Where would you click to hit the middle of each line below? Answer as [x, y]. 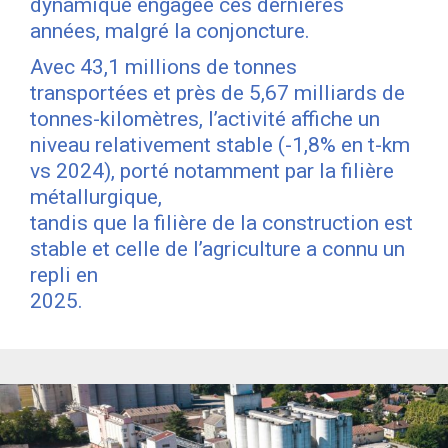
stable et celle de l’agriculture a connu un [217, 248]
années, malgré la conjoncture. [170, 30]
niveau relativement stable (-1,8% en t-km [220, 144]
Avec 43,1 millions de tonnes [163, 66]
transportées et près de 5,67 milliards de [217, 92]
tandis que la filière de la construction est [221, 222]
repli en [64, 274]
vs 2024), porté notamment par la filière [212, 170]
